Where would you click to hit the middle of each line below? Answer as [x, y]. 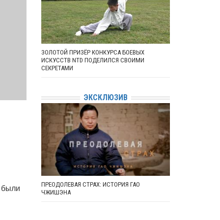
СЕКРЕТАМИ [57, 68]
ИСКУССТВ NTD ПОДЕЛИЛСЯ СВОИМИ [93, 60]
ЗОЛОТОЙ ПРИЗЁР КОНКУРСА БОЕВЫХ [93, 52]
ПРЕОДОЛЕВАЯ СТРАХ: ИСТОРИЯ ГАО [90, 184]
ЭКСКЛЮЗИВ [105, 97]
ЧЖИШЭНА [56, 192]
